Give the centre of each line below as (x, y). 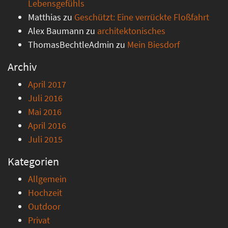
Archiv (22, 67)
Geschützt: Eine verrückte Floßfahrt (142, 17)
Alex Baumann (56, 31)
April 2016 (47, 125)
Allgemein (47, 179)
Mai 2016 (45, 112)
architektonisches (131, 31)
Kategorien (33, 161)
